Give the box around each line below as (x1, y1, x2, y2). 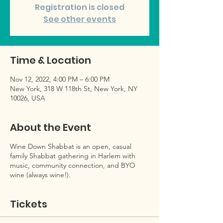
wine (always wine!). (10, 170, 71, 179)
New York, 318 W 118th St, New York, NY (10, 84, 137, 93)
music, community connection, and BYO (10, 161, 135, 170)
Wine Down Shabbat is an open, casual (10, 142, 131, 151)
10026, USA (10, 94, 45, 103)
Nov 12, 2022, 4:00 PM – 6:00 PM (10, 75, 110, 84)
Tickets (10, 197, 47, 211)
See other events (43, 13, 116, 25)
